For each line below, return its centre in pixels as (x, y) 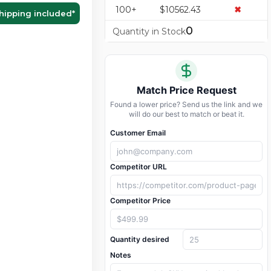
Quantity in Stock (149, 32)
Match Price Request (186, 90)
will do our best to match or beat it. (186, 114)
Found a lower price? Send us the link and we (186, 105)
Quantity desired (140, 240)
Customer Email (138, 133)
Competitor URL (139, 167)
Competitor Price (140, 201)
